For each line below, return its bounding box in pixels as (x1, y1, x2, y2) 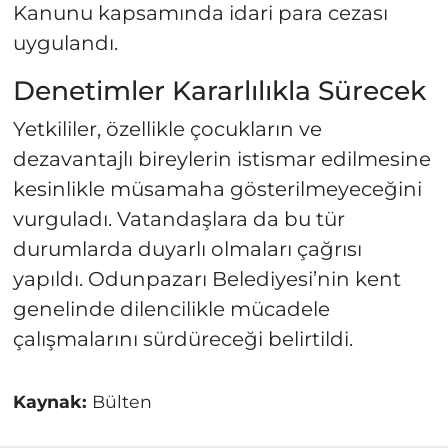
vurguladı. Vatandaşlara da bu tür (12, 207, 345, 232)
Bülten (91, 391, 152, 413)
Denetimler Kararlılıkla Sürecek (12, 73, 426, 107)
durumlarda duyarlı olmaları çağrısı (12, 237, 362, 262)
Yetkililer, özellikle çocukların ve (12, 117, 322, 142)
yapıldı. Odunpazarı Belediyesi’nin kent (12, 267, 401, 292)
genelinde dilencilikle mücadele (12, 297, 330, 322)
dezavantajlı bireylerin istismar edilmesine (12, 147, 431, 172)
